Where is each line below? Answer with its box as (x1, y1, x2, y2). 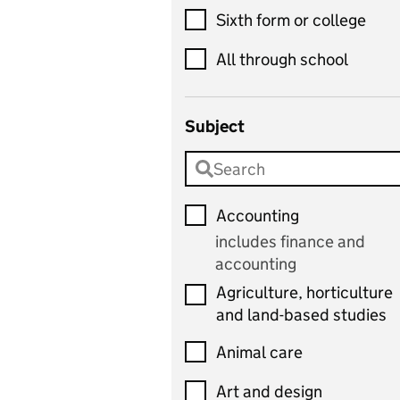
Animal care (216, 341, 303, 362)
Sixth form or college (216, 9, 366, 30)
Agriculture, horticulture (216, 282, 393, 303)
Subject (185, 116, 245, 137)
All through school (216, 48, 348, 70)
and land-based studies (216, 304, 387, 325)
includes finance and (215, 231, 365, 252)
